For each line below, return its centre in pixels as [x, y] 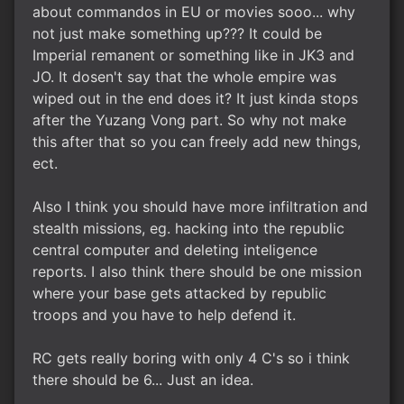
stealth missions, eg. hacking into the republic [188, 228]
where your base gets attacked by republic [179, 293]
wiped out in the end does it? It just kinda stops [195, 98]
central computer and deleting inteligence [175, 250]
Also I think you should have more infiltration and [200, 207]
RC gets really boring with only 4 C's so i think [191, 358]
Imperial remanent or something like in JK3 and [193, 55]
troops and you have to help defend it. [164, 315]
